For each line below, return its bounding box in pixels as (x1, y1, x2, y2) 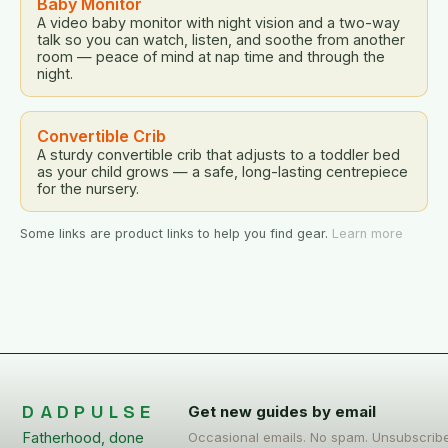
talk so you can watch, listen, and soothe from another (37, 31, 405, 49)
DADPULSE (22, 402, 156, 424)
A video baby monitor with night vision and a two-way (37, 14, 400, 32)
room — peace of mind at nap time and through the (37, 48, 385, 66)
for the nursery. (37, 180, 139, 198)
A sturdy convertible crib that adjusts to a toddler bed (37, 146, 400, 164)
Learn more (332, 226, 403, 242)
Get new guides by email (187, 402, 376, 422)
